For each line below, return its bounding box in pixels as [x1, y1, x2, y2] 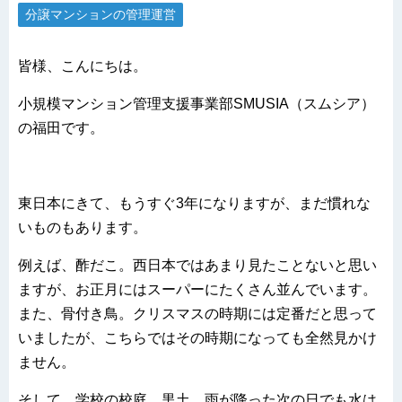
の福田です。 [18, 120, 104, 136]
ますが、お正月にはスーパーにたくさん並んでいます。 [18, 282, 377, 298]
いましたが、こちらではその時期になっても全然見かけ [18, 330, 377, 346]
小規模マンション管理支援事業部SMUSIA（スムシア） [18, 96, 375, 112]
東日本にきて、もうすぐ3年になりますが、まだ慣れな [18, 196, 371, 212]
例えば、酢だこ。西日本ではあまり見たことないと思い [18, 258, 377, 274]
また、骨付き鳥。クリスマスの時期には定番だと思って [18, 306, 377, 322]
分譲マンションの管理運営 [25, 7, 176, 22]
